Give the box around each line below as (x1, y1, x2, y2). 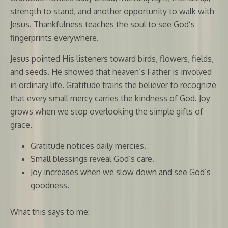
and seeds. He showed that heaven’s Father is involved (10, 66, 212, 77)
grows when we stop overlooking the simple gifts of (10, 106, 203, 117)
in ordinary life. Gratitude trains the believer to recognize (10, 79, 216, 90)
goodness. (31, 180, 69, 190)
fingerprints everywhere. (10, 32, 99, 43)
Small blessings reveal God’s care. (31, 153, 154, 164)
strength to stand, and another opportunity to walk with (10, 6, 214, 16)
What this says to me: (10, 206, 90, 217)
